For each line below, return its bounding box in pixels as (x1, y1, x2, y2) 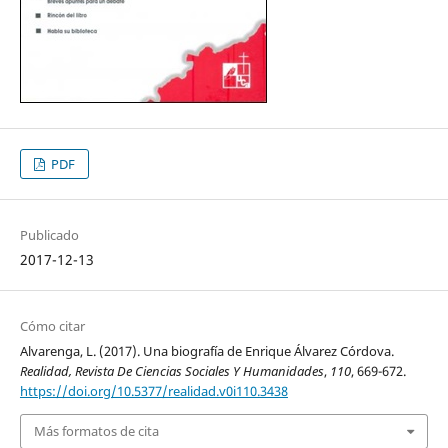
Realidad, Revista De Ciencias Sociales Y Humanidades (19, 362, 324, 381)
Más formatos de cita (33, 422, 159, 441)
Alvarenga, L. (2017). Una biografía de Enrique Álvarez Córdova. (19, 342, 394, 361)
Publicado (19, 226, 79, 245)
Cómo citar (19, 317, 85, 336)
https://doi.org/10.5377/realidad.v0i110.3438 (19, 382, 288, 401)
